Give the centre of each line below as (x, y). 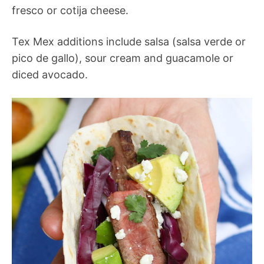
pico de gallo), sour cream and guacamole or (123, 58)
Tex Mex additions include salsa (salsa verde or (129, 42)
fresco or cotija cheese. (70, 11)
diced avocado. (50, 75)
